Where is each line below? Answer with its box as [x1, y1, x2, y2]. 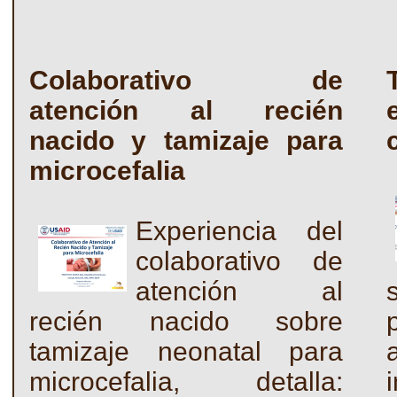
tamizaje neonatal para [29, 337, 343, 366]
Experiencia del [136, 216, 343, 245]
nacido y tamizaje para [29, 126, 343, 155]
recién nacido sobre [29, 307, 343, 336]
